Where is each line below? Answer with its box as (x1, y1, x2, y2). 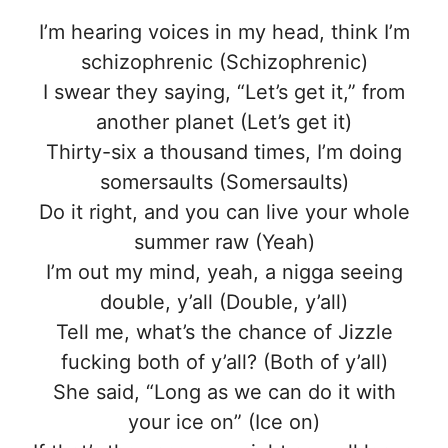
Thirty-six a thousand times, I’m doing (46, 140, 402, 165)
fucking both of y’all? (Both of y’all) (60, 350, 388, 375)
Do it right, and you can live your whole (38, 200, 410, 225)
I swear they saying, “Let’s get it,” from (43, 80, 405, 105)
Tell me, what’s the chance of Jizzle (55, 320, 393, 345)
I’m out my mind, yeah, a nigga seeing (45, 260, 403, 285)
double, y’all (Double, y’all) (100, 290, 348, 315)
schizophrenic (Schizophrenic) (80, 50, 368, 75)
